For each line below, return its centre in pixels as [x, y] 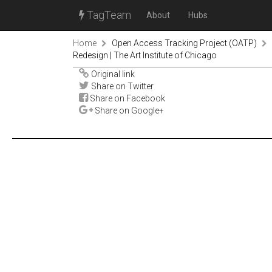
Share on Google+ [128, 110]
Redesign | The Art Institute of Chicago [145, 55]
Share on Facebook [127, 98]
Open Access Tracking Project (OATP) [184, 43]
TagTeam [108, 15]
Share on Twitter [121, 86]
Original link [112, 74]
